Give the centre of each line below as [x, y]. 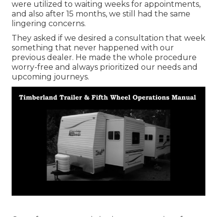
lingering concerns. [49, 24]
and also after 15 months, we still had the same [101, 14]
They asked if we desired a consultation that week [108, 38]
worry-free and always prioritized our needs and [105, 67]
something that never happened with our [93, 48]
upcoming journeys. [50, 77]
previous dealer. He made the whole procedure [104, 58]
